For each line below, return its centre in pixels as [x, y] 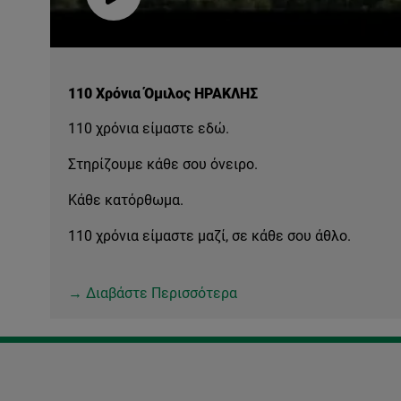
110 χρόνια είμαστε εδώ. [149, 128]
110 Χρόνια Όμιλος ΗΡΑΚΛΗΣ [163, 94]
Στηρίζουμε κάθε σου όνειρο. [163, 164]
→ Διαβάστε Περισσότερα [153, 293]
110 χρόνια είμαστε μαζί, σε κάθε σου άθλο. [209, 236]
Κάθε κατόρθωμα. [126, 200]
